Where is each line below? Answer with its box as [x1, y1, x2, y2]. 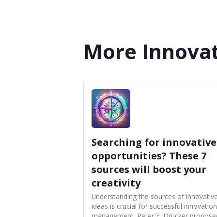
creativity [92, 176, 140, 189]
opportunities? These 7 [92, 149, 206, 162]
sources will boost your [92, 163, 206, 176]
